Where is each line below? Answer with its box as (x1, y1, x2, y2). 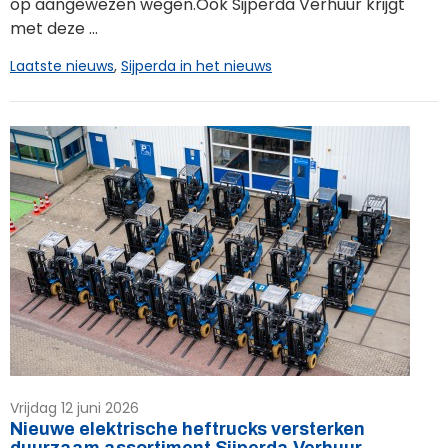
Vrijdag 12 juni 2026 (10, 397, 139, 418)
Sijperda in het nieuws (121, 55, 272, 76)
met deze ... (10, 16, 98, 40)
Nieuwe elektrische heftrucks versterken (10, 418, 365, 439)
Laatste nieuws (10, 55, 114, 76)
